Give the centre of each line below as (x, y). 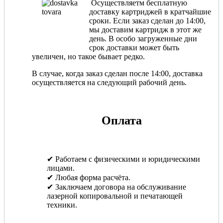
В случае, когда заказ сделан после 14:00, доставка (117, 74)
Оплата (121, 121)
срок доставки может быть (134, 48)
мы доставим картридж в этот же (145, 30)
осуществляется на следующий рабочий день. (109, 83)
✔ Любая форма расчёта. (89, 178)
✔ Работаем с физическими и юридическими (123, 159)
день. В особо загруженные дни (143, 39)
